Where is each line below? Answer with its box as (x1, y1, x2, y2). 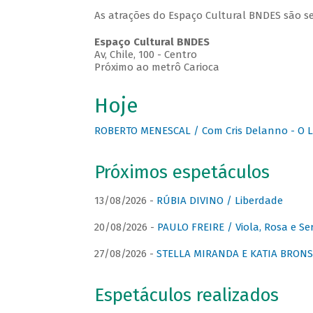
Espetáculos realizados (94, 284, 279, 307)
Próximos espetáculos (94, 161, 270, 184)
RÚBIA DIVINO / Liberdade (156, 194, 283, 208)
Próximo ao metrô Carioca (94, 61, 219, 74)
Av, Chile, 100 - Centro (94, 48, 197, 61)
